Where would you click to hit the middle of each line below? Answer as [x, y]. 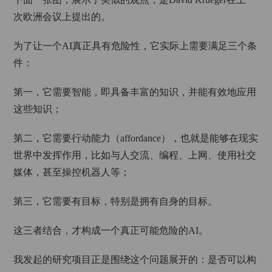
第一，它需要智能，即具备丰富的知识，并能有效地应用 [135, 92]
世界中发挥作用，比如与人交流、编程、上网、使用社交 [135, 155]
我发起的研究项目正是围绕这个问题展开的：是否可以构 [135, 260]
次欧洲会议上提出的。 [62, 17]
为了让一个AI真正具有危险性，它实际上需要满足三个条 [135, 46]
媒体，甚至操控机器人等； [72, 172]
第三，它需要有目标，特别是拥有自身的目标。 [116, 201]
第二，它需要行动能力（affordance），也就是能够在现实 [136, 138]
